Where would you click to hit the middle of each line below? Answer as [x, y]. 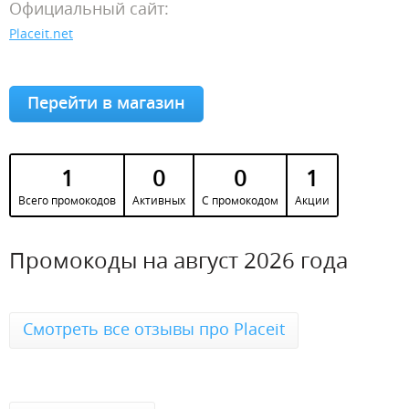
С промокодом [240, 200]
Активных [159, 200]
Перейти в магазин [106, 102]
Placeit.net [41, 33]
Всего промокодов [67, 200]
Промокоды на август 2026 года [178, 260]
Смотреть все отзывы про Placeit [154, 329]
